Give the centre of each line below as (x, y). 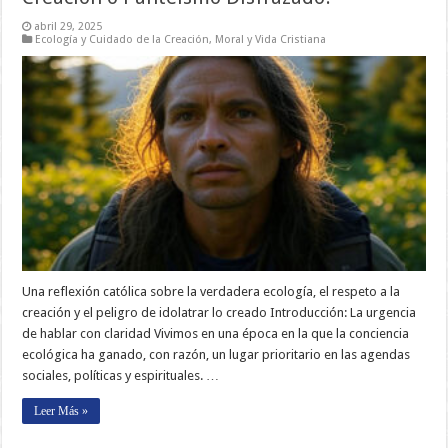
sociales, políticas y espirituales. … (121, 375)
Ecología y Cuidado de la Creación (122, 39)
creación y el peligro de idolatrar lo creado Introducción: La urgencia (219, 312)
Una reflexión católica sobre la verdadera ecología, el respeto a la (211, 291)
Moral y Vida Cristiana (271, 39)
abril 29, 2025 (68, 26)
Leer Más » (61, 410)
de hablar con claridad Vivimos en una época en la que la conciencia (216, 333)
